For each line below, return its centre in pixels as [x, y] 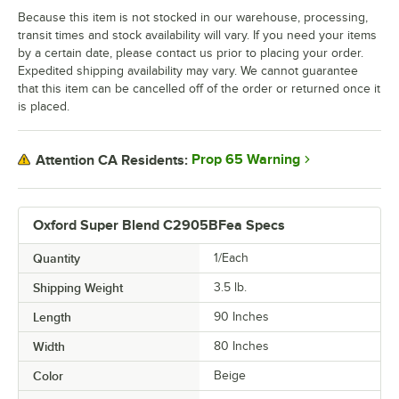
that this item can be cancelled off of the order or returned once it [199, 89]
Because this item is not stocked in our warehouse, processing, [193, 18]
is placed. [44, 107]
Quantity [57, 259]
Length [52, 318]
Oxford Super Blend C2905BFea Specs [159, 226]
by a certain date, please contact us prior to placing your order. [191, 53]
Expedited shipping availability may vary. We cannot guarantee [188, 71]
